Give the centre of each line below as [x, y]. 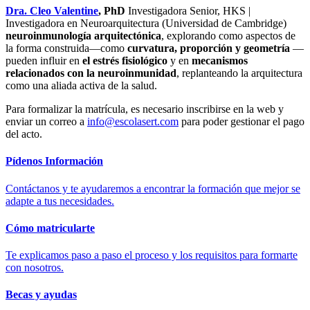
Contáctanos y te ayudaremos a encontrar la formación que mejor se [153, 188]
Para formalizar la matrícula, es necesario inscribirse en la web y [145, 109]
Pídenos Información [54, 161]
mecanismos [220, 61]
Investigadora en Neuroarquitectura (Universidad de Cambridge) [146, 24]
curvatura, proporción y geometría [209, 48]
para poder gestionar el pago [241, 122]
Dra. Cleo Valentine [52, 11]
